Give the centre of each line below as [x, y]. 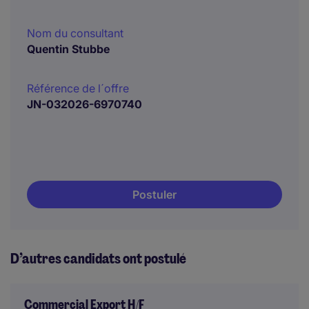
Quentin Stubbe [68, 49]
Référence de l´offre [78, 88]
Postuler [154, 195]
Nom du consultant [75, 33]
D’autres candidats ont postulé [98, 259]
